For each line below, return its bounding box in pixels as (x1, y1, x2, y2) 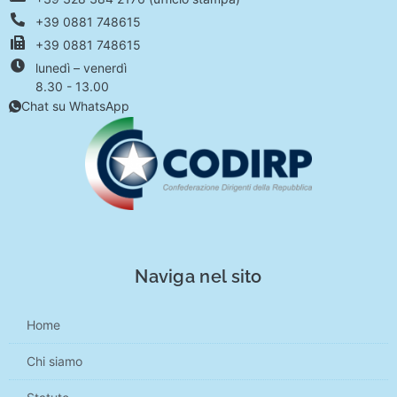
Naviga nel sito (135, 266, 262, 288)
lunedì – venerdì (35, 59, 127, 75)
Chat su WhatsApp (21, 97, 129, 113)
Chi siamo (27, 354, 82, 370)
